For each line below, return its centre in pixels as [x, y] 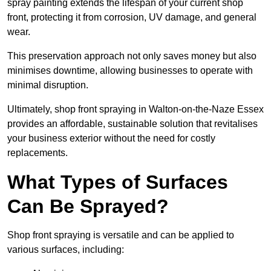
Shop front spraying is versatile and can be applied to [121, 235]
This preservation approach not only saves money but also [132, 56]
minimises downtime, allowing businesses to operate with [130, 71]
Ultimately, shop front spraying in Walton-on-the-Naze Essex [135, 109]
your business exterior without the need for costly [111, 139]
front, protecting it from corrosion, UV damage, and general [132, 18]
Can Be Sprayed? [88, 207]
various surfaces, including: [66, 250]
